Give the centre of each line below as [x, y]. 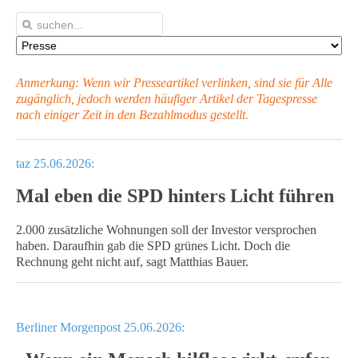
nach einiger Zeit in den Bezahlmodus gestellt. [132, 115]
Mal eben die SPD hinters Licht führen [175, 196]
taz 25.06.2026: [55, 163]
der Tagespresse [277, 99]
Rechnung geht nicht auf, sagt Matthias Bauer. [132, 262]
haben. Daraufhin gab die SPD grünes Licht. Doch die [153, 246]
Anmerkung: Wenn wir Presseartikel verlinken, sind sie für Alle [174, 83]
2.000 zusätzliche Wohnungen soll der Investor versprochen [166, 230]
